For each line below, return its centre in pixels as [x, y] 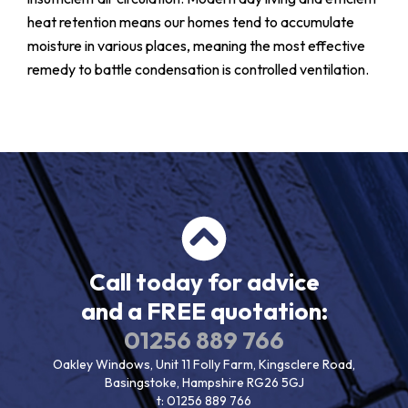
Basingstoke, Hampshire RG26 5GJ [204, 382]
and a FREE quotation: [204, 311]
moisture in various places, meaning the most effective [196, 45]
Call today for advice [204, 281]
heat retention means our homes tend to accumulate [191, 21]
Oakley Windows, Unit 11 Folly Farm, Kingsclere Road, [204, 364]
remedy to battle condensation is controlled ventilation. [198, 69]
